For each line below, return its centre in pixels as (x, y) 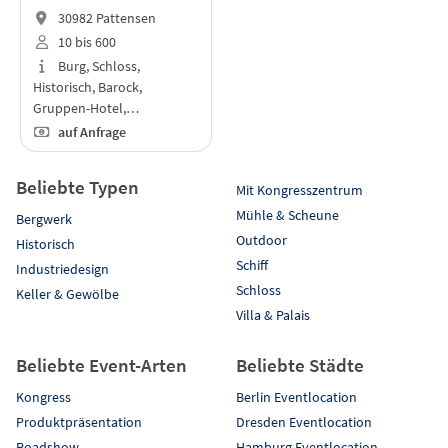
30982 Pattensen (105, 18)
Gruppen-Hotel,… (86, 107)
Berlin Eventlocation (296, 396)
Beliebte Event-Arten (101, 364)
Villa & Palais (273, 314)
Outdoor (261, 239)
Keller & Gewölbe (67, 293)
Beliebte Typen (77, 186)
